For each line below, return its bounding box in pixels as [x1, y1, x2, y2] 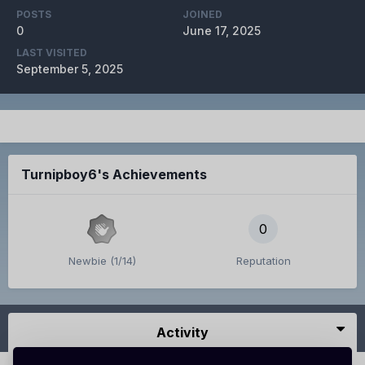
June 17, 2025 [182, 24, 261, 38]
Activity [156, 324, 209, 341]
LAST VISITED [16, 46, 87, 59]
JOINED [182, 8, 222, 21]
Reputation [235, 254, 291, 268]
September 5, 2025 [16, 62, 123, 77]
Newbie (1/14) [68, 254, 136, 268]
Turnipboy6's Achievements [21, 166, 207, 183]
